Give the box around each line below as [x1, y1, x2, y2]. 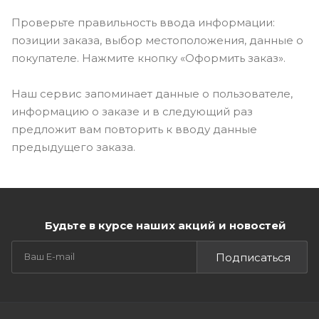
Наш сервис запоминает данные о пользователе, [11, 86, 293, 100]
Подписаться [216, 251, 291, 264]
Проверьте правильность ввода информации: [11, 15, 275, 29]
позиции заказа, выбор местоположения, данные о [11, 33, 303, 47]
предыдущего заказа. [11, 140, 135, 154]
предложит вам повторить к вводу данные [11, 122, 257, 136]
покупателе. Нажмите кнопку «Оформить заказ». [11, 51, 286, 65]
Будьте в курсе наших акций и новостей [44, 219, 286, 232]
